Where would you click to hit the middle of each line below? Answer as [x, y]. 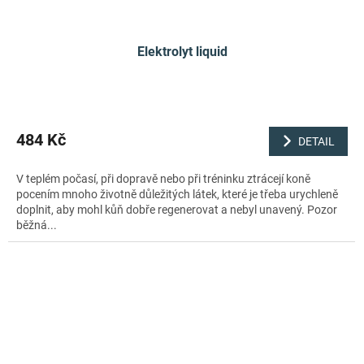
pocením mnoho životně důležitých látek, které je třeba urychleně [177, 195]
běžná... [37, 225]
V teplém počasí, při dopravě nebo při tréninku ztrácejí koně [163, 179]
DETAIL [316, 141]
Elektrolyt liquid [182, 51]
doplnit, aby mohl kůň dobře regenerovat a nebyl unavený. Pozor [177, 210]
